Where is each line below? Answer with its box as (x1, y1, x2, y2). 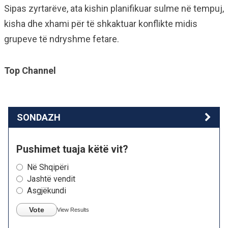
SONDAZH (17, 112, 61, 123)
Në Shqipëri (27, 162, 69, 172)
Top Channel (4, 65, 56, 76)
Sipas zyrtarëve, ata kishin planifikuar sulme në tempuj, (4, 3, 224, 14)
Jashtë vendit (27, 174, 75, 184)
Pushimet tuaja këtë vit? (16, 143, 128, 155)
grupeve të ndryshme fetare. (4, 34, 119, 44)
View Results (57, 207, 89, 213)
